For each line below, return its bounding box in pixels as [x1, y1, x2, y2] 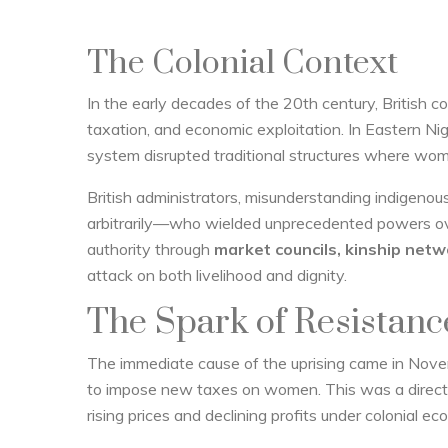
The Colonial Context [87, 43, 398, 84]
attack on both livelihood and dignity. [87, 265, 347, 285]
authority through [87, 239, 214, 259]
